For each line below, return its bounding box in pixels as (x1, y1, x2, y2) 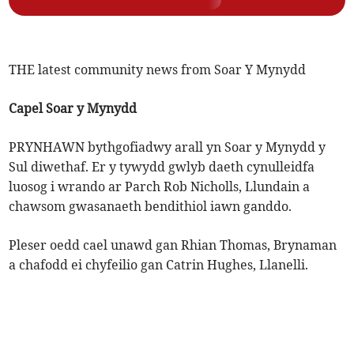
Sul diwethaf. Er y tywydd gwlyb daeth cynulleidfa (9, 158, 315, 175)
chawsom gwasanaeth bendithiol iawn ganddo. (9, 198, 292, 214)
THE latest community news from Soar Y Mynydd (9, 61, 307, 77)
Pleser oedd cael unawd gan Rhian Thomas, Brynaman (9, 236, 337, 253)
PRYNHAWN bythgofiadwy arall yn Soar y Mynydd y (9, 138, 326, 155)
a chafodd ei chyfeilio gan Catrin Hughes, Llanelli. (9, 256, 309, 273)
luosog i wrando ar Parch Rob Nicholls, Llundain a (9, 178, 311, 194)
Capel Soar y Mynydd (9, 100, 137, 116)
